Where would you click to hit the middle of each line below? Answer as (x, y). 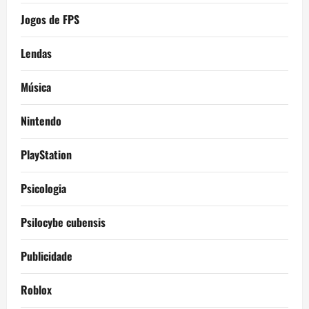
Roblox (36, 290)
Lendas (36, 53)
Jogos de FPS (50, 20)
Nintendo (41, 121)
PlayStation (46, 155)
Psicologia (43, 189)
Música (36, 87)
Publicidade (47, 256)
